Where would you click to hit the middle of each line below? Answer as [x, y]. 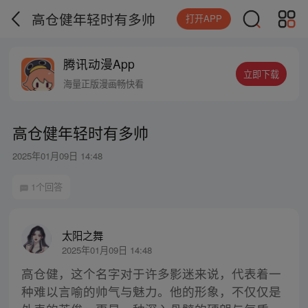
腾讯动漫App [99, 64]
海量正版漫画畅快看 [104, 84]
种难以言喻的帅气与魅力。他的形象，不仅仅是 [151, 291]
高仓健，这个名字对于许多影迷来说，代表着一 [151, 274]
